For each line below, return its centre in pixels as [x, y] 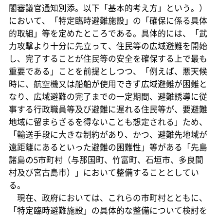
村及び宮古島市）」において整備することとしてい [104, 172]
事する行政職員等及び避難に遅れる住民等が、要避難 [108, 109]
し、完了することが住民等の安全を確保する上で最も [108, 58]
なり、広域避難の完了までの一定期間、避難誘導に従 [108, 96]
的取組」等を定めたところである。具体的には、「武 [108, 33]
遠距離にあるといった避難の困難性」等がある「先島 [108, 147]
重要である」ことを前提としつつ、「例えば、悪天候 [108, 71]
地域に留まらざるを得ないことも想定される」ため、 [108, 121]
